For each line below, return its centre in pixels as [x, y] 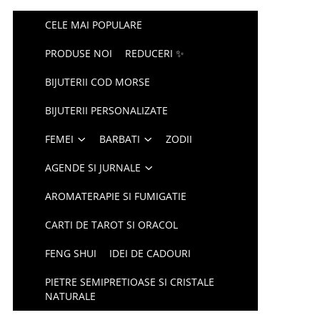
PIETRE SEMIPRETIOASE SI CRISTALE [130, 282]
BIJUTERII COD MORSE [98, 82]
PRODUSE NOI [79, 53]
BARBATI [120, 139]
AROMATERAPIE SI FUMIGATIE [116, 196]
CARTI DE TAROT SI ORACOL [112, 225]
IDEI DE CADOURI [150, 253]
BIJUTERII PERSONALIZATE [107, 110]
